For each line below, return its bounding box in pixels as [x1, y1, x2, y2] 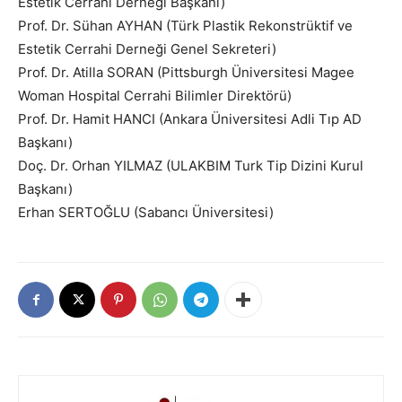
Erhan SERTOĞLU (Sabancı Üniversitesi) [18, 204, 274, 221]
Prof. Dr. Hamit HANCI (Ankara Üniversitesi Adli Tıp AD [18, 110, 362, 127]
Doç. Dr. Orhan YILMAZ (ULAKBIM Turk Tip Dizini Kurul [18, 157, 363, 174]
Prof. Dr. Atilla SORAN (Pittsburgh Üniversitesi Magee [18, 64, 354, 81]
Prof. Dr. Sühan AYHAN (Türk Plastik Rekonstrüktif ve [18, 17, 353, 34]
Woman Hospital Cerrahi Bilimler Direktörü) [18, 87, 292, 104]
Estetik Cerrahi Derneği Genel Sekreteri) [18, 40, 276, 57]
